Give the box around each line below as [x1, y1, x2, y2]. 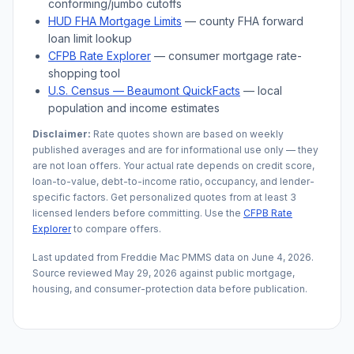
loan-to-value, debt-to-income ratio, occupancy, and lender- [32, 175, 314, 187]
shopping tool [48, 66, 120, 80]
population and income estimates [48, 101, 220, 115]
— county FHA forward [182, 14, 303, 28]
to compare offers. [71, 223, 161, 235]
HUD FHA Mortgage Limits [48, 14, 182, 28]
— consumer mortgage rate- [151, 49, 302, 62]
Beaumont [127, 84, 179, 97]
